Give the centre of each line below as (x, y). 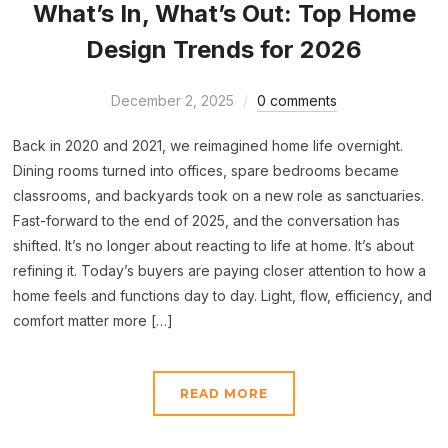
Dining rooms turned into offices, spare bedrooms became (206, 171)
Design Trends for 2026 (224, 50)
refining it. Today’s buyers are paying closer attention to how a (220, 271)
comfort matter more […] (93, 321)
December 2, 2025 (172, 101)
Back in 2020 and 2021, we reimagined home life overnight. (208, 146)
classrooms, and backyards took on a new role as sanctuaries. (219, 196)
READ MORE (224, 394)
